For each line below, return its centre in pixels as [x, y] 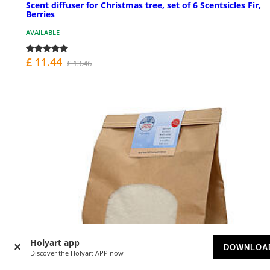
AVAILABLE [43, 33]
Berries [40, 14]
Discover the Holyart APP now [77, 253]
